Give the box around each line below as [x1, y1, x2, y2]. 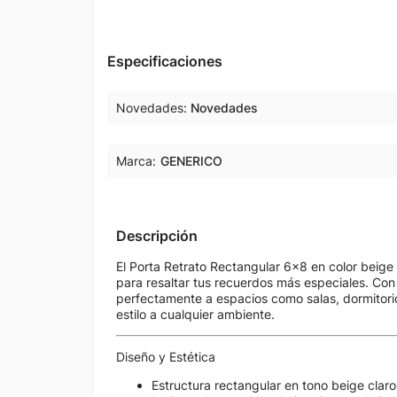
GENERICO [160, 153, 222, 168]
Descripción [116, 227, 198, 245]
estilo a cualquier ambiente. [116, 307, 275, 322]
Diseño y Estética [116, 349, 215, 364]
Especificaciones [107, 52, 222, 70]
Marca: [116, 153, 156, 168]
